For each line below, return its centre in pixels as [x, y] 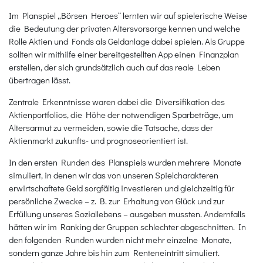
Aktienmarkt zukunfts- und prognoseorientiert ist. [98, 140]
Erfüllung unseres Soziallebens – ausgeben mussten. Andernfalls [127, 213]
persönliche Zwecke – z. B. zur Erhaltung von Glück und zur [117, 200]
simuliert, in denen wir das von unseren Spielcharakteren [114, 175]
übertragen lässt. [40, 80]
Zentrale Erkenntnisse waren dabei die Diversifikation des [117, 101]
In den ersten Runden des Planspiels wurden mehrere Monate [125, 162]
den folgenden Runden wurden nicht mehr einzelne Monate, [120, 239]
